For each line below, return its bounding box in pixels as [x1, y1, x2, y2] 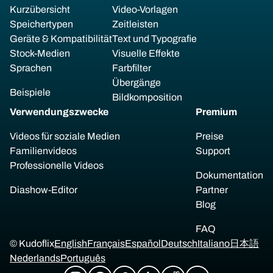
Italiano [197, 238, 230, 249]
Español [125, 238, 161, 249]
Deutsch [161, 238, 197, 249]
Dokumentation [196, 170, 263, 180]
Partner [196, 185, 228, 195]
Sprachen [10, 63, 52, 73]
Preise [196, 131, 224, 141]
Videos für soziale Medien [10, 131, 120, 141]
